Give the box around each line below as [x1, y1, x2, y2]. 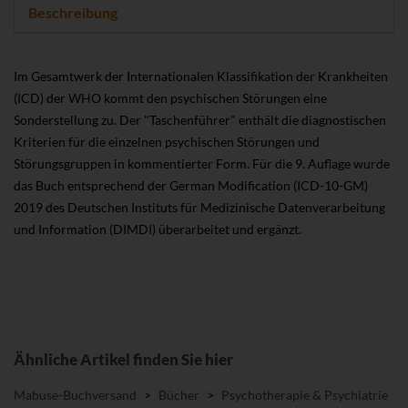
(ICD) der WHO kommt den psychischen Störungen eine [14, 89, 327, 106]
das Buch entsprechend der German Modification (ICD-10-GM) [14, 177, 368, 193]
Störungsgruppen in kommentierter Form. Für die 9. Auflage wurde [14, 155, 390, 171]
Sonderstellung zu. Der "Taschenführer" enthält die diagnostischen [14, 111, 386, 127]
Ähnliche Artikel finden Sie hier [14, 349, 233, 369]
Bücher [158, 386, 199, 403]
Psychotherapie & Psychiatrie [221, 386, 388, 403]
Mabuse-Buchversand [14, 386, 137, 403]
